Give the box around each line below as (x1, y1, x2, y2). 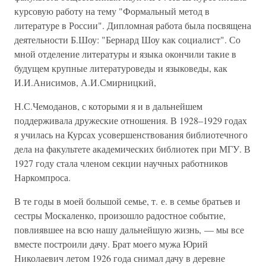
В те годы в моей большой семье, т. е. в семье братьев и (14, 195, 240, 207)
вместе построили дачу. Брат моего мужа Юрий (14, 237, 208, 250)
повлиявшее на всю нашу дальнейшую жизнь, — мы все (14, 223, 244, 236)
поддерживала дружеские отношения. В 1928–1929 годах (14, 114, 247, 126)
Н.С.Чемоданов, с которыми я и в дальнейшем (14, 100, 202, 112)
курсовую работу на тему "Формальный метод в (14, 5, 210, 17)
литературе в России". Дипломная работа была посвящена (14, 19, 251, 31)
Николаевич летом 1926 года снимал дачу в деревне (14, 252, 225, 264)
